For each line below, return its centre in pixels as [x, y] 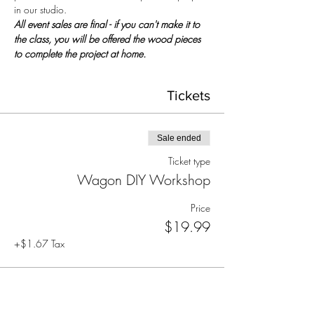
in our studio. [40, 9]
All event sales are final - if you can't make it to [108, 24]
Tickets [189, 95]
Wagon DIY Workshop [144, 180]
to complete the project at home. [80, 54]
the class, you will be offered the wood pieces [109, 39]
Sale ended [179, 138]
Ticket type [189, 161]
